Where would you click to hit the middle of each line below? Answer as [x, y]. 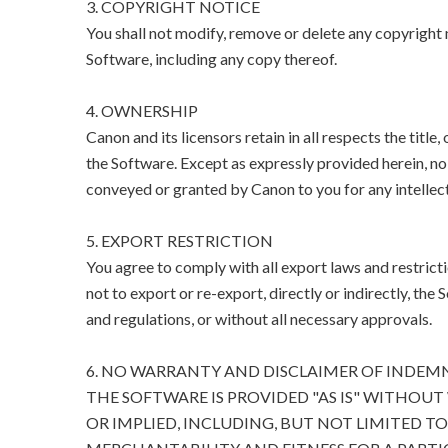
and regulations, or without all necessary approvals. [258, 319]
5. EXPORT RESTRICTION [179, 241]
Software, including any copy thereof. [211, 59]
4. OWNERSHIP [141, 111]
